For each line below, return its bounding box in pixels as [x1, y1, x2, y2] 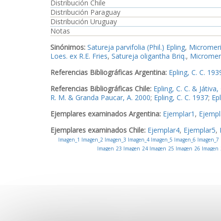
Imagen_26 [174, 145, 200, 152]
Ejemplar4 [147, 125, 180, 135]
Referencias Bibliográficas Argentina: [50, 68, 169, 77]
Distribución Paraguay [50, 7, 120, 17]
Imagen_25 [147, 145, 174, 152]
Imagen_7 [195, 136, 219, 143]
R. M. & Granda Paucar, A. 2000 [50, 93, 150, 102]
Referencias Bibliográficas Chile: [50, 84, 153, 93]
